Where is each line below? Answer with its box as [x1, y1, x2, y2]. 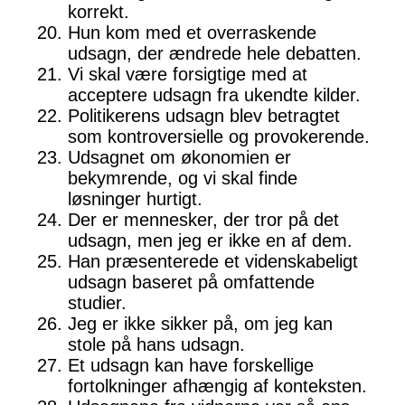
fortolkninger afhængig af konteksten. [68, 376, 367, 397]
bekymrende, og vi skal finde [68, 168, 297, 189]
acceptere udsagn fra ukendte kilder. [68, 85, 361, 106]
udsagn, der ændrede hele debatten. [68, 43, 362, 64]
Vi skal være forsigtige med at [68, 64, 307, 85]
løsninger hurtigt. [68, 189, 202, 210]
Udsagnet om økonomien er [68, 147, 291, 168]
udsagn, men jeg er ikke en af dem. [68, 231, 353, 251]
